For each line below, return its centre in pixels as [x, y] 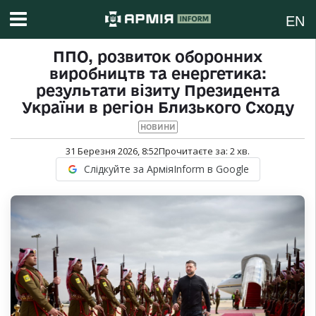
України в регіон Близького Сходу [158, 108]
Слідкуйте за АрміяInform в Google [166, 169]
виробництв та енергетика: [158, 74]
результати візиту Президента [158, 91]
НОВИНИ [158, 127]
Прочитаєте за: [194, 151]
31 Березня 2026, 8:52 [112, 151]
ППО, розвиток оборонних [158, 57]
